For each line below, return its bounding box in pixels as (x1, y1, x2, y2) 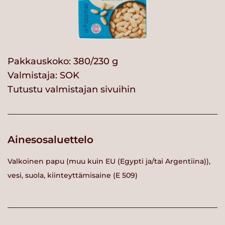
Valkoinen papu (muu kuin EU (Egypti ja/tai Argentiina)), (8, 156, 210, 166)
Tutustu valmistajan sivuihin (8, 84, 136, 95)
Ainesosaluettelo (8, 134, 93, 146)
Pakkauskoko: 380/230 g (8, 56, 118, 67)
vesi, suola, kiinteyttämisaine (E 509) (8, 170, 138, 180)
